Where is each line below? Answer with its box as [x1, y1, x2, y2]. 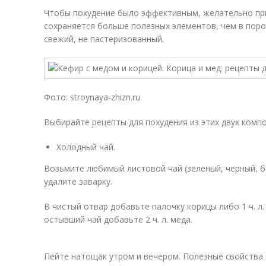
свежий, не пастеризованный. [44, 33, 164, 45]
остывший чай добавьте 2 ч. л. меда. [44, 214, 192, 225]
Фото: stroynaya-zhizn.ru [44, 91, 140, 103]
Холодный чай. [56, 141, 115, 153]
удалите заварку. [44, 176, 112, 187]
